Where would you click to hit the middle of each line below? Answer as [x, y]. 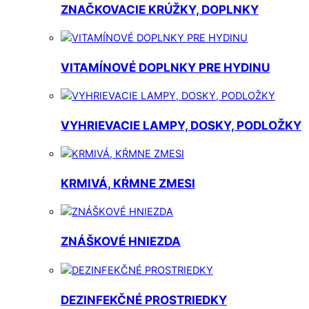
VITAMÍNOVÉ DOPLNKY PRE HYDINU [165, 67]
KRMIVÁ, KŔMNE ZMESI [128, 183]
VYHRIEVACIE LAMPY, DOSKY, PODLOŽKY [181, 126]
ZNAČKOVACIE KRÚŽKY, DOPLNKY [160, 9]
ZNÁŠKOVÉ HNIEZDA [121, 241]
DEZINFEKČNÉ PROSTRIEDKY [144, 299]
